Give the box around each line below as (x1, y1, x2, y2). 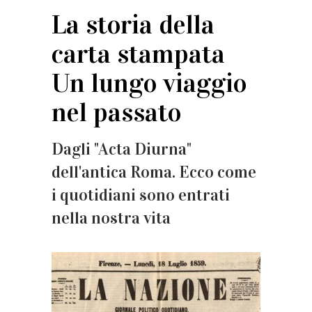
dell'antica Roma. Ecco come (52, 162, 256, 182)
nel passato (52, 96, 181, 128)
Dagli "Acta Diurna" (52, 139, 192, 159)
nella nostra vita (52, 208, 171, 228)
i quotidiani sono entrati (52, 185, 230, 205)
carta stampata (52, 38, 225, 70)
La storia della (52, 8, 214, 40)
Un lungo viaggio (52, 67, 247, 99)
